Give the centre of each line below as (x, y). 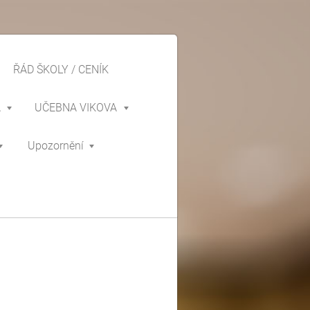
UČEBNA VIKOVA (76, 108)
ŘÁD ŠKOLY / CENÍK (61, 70)
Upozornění (56, 146)
